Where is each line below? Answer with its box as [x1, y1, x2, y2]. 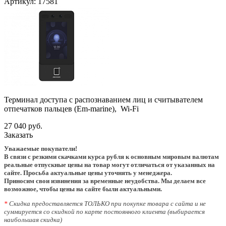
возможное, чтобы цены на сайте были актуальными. [4, 185, 162, 193]
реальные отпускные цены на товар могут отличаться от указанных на [4, 160, 215, 168]
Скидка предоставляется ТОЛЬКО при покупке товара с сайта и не [8, 199, 206, 207]
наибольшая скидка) [4, 215, 62, 223]
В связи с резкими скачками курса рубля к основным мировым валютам [4, 152, 219, 160]
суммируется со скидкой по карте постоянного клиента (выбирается [4, 207, 205, 215]
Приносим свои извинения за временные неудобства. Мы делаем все [4, 177, 206, 185]
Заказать [4, 130, 33, 139]
